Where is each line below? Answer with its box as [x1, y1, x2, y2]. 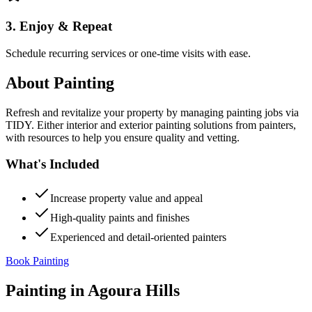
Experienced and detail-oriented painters [50, 231, 226, 243]
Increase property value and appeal [50, 192, 203, 204]
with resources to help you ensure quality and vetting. [6, 131, 240, 143]
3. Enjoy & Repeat [6, 19, 112, 34]
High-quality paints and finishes [50, 212, 189, 224]
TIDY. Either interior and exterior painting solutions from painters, [6, 118, 296, 131]
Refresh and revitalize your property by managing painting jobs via [6, 106, 299, 118]
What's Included [6, 157, 100, 172]
